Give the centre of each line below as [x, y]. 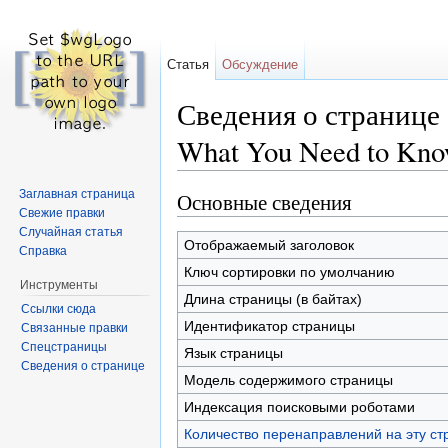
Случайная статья [71, 231]
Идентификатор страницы [269, 325]
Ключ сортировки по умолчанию [289, 271]
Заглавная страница [77, 193]
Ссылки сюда [58, 308]
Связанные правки [74, 327]
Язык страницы [233, 352]
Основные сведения [264, 201]
